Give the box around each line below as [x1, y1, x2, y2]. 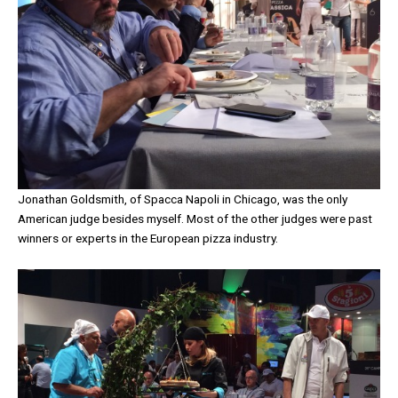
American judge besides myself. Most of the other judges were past [18, 211, 372, 227]
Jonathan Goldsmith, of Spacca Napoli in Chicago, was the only [18, 192, 347, 207]
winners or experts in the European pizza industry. [18, 231, 281, 246]
